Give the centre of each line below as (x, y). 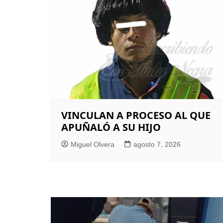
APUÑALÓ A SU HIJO (111, 127)
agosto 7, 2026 (157, 144)
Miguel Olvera (93, 144)
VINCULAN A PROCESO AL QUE (136, 115)
